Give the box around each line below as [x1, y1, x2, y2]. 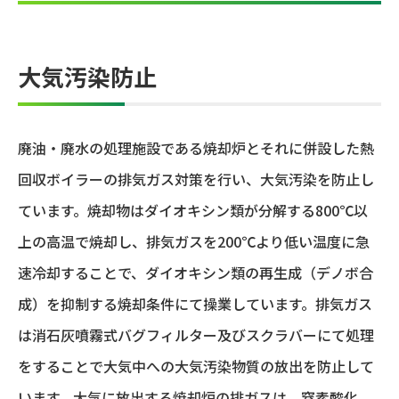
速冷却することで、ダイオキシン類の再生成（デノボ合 [18, 262, 373, 284]
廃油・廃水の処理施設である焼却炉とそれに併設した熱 [18, 137, 374, 159]
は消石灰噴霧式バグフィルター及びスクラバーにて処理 [18, 324, 374, 346]
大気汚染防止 [18, 60, 157, 94]
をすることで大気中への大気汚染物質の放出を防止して [18, 355, 374, 378]
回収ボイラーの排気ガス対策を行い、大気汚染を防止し [18, 168, 374, 191]
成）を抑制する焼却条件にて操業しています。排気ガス [18, 293, 372, 315]
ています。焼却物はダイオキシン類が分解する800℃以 [18, 199, 368, 222]
